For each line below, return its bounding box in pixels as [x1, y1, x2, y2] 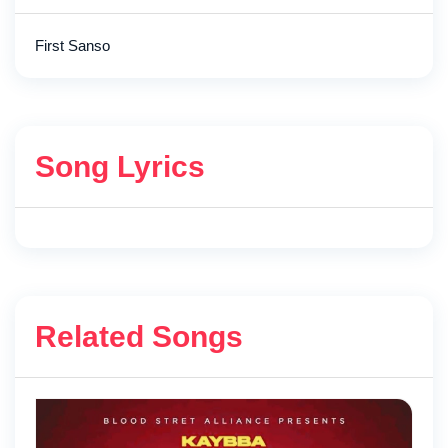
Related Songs [35, 320, 243, 354]
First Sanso [35, 37, 110, 55]
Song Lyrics [35, 150, 205, 184]
